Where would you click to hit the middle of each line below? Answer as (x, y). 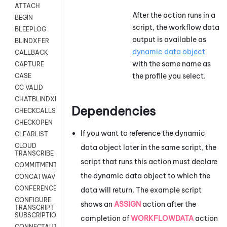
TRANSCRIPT (34, 208)
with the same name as (172, 64)
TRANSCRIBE (34, 154)
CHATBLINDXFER (41, 99)
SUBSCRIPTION (38, 215)
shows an (97, 204)
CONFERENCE (36, 188)
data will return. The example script (141, 190)
